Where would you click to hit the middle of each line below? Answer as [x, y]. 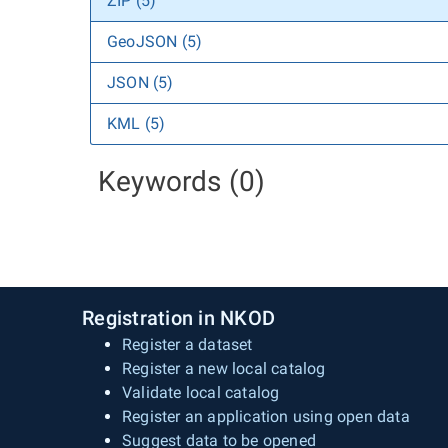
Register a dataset [187, 344]
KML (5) [136, 123]
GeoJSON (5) [155, 41]
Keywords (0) [182, 181]
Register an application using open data [266, 416]
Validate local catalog [201, 392]
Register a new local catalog [224, 368]
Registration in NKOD [178, 318]
